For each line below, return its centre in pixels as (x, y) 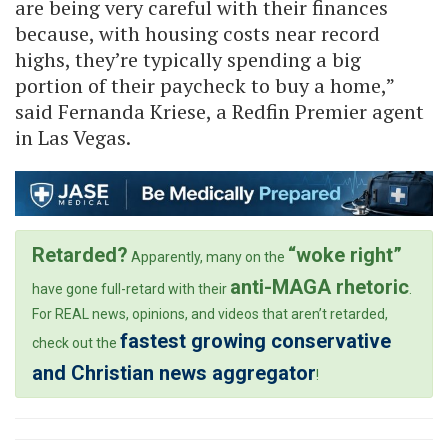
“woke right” (345, 255)
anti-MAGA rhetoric (319, 287)
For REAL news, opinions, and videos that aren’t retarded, (210, 314)
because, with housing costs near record (197, 34)
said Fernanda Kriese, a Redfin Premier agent (219, 112)
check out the (76, 343)
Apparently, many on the (208, 257)
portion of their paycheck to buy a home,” (204, 86)
